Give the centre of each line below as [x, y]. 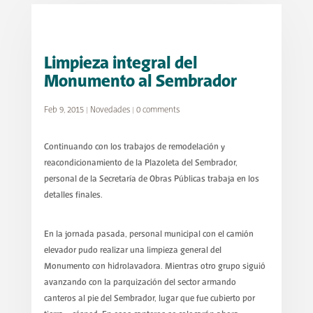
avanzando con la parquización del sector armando [140, 283]
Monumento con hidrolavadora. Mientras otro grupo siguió [154, 267]
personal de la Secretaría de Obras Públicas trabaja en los [151, 179]
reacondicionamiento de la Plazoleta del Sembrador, [140, 163]
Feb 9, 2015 [64, 110]
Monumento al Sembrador [140, 82]
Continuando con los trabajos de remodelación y [134, 147]
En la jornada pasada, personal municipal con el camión [148, 235]
